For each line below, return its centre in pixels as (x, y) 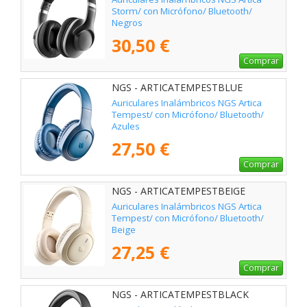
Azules (126, 126)
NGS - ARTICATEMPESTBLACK (180, 294)
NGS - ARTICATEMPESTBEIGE (179, 191)
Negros (127, 22)
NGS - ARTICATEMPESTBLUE (177, 87)
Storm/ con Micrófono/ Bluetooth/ (182, 11)
